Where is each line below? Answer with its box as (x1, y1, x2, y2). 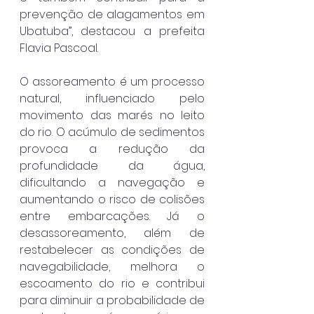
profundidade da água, (20, 157, 205, 174)
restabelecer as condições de (20, 241, 205, 258)
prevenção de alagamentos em (20, 6, 205, 22)
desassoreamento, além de (20, 224, 205, 241)
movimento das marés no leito (20, 107, 205, 123)
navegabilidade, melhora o (20, 258, 205, 275)
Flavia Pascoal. (20, 39, 98, 56)
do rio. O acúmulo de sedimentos (20, 123, 205, 140)
